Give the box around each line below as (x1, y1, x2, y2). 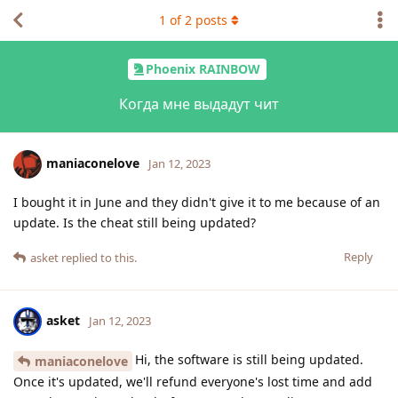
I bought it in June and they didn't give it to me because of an (13, 193, 380, 211)
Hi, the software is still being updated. (135, 350, 363, 368)
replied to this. (59, 249, 137, 266)
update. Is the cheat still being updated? (13, 213, 256, 231)
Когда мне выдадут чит (119, 93, 279, 114)
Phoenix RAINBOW (145, 60, 260, 78)
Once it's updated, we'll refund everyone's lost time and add (13, 372, 372, 390)
